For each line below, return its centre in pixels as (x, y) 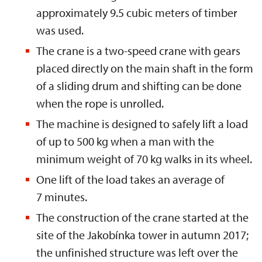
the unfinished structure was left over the (137, 252)
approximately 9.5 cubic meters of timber (137, 13)
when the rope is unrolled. (100, 103)
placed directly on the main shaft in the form (145, 68)
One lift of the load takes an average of (130, 179)
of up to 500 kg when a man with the (125, 141)
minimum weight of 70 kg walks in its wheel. (144, 159)
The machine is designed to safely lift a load (142, 124)
